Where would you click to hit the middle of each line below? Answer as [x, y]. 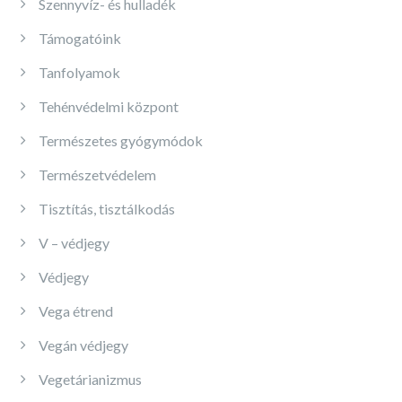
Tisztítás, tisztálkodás [107, 209]
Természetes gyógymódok [121, 140]
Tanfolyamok [79, 72]
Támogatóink [80, 38]
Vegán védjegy [83, 345]
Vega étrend [76, 311]
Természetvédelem [97, 175]
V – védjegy [74, 243]
